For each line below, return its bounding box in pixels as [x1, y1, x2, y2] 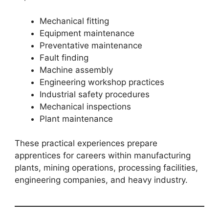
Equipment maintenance [40, 28, 134, 38]
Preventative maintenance [40, 40, 142, 50]
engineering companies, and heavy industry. [15, 175, 188, 185]
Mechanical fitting [40, 16, 109, 26]
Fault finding [40, 52, 88, 63]
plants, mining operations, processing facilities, [15, 163, 198, 173]
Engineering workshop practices [40, 77, 164, 87]
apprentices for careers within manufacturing [15, 151, 191, 161]
